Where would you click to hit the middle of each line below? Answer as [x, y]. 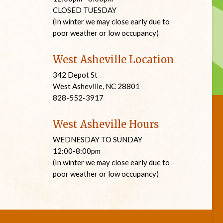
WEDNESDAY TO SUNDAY [98, 139]
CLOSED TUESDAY [85, 10]
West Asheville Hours [106, 124]
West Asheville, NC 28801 [96, 86]
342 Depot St [75, 75]
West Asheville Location [113, 59]
